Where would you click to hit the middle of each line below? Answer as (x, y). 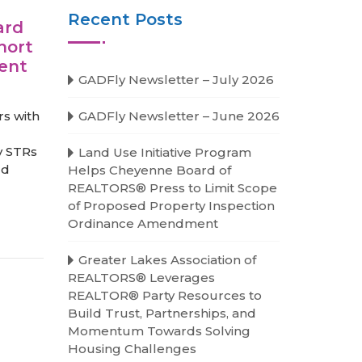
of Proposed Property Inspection (171, 206)
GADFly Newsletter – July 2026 (176, 80)
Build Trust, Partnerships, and (162, 313)
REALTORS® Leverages (141, 278)
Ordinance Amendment (143, 223)
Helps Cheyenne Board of (149, 170)
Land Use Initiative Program (164, 152)
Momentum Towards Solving (159, 331)
